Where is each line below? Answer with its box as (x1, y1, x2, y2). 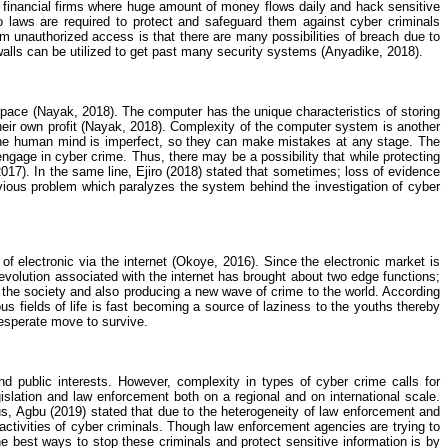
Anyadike (325, 44, 379, 59)
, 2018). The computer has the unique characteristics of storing (73, 104, 441, 119)
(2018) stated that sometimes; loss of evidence (162, 164, 441, 179)
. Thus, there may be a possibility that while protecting (123, 149, 441, 164)
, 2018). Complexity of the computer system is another (121, 119, 441, 134)
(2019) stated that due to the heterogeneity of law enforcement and (45, 404, 441, 419)
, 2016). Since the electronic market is (213, 254, 441, 269)
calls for (386, 374, 441, 389)
